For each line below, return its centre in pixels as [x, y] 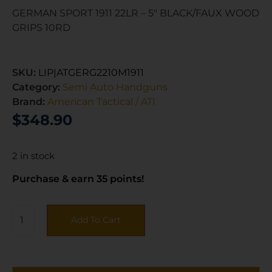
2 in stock [33, 156]
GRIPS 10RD [41, 28]
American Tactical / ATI [101, 101]
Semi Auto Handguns [115, 87]
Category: [37, 87]
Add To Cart [96, 219]
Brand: [30, 101]
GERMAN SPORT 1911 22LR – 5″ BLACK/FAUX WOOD [136, 13]
